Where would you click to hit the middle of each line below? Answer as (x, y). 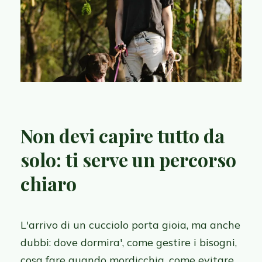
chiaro (49, 184)
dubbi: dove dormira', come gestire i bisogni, (129, 243)
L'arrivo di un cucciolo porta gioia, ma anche (130, 225)
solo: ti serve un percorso (128, 160)
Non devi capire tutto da (123, 136)
